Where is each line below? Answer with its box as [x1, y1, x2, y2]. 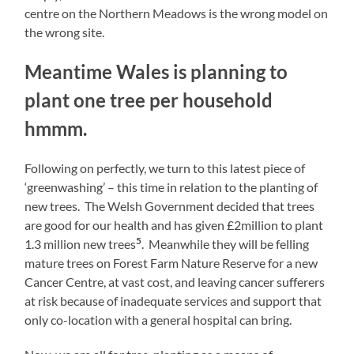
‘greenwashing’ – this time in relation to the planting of [24, 179, 318, 195]
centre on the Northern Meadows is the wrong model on [24, 6, 329, 21]
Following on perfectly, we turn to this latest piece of [24, 160, 306, 176]
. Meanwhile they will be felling [141, 236, 310, 252]
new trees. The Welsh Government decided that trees [24, 198, 315, 214]
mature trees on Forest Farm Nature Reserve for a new [24, 255, 318, 271]
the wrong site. [24, 24, 105, 40]
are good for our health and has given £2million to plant [24, 217, 324, 233]
